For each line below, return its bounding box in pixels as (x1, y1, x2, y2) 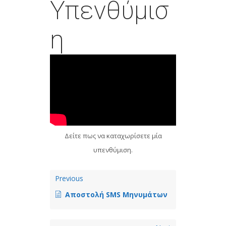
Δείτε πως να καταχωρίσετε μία (64, 131, 162, 141)
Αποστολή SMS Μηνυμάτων (65, 190, 167, 200)
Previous (55, 174, 83, 184)
